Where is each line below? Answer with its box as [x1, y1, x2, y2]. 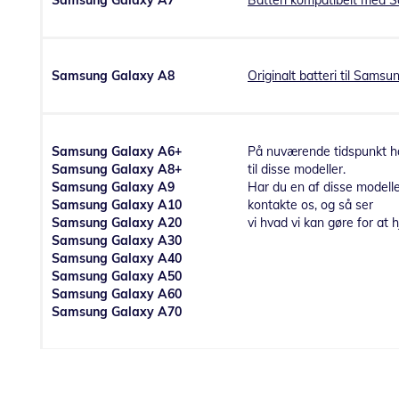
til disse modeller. [248, 161, 346, 178]
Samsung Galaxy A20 [52, 215, 182, 232]
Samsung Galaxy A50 [52, 268, 182, 285]
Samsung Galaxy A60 [52, 286, 182, 303]
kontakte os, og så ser [248, 197, 373, 214]
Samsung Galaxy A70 [52, 304, 182, 321]
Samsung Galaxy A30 [52, 232, 182, 249]
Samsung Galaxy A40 [52, 250, 182, 267]
